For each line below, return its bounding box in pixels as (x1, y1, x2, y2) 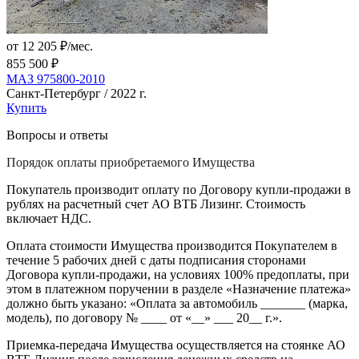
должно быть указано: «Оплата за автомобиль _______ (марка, (6, 296, 348, 311)
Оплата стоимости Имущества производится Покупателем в (6, 239, 337, 253)
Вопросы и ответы (6, 128, 108, 143)
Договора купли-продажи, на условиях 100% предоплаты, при (6, 268, 349, 282)
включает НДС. (6, 212, 91, 226)
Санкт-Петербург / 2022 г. (6, 87, 147, 101)
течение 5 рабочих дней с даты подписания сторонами (6, 253, 306, 268)
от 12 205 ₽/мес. (6, 39, 93, 54)
